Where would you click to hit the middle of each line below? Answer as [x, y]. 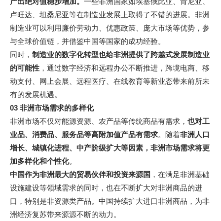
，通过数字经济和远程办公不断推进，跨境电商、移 [125, 68]
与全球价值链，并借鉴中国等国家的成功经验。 [88, 41]
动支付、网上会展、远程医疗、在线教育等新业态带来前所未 [110, 81]
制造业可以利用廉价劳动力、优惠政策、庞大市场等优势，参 [110, 28]
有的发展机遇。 [36, 94]
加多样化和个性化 [39, 161]
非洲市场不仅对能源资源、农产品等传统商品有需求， [99, 121]
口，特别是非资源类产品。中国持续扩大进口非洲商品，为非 [110, 201]
